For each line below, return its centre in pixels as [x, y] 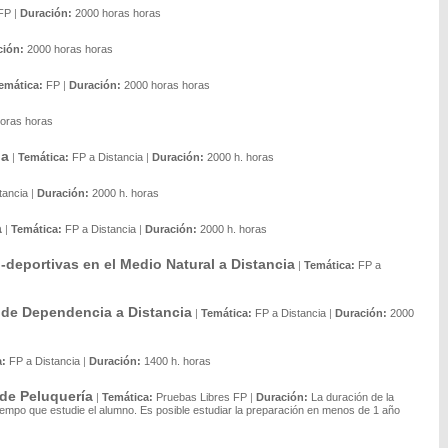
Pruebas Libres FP [201, 397]
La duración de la [352, 397]
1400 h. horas [177, 361]
